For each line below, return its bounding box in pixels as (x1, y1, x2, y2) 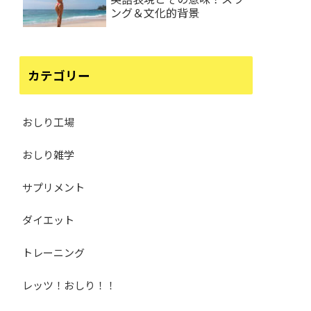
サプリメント (22, 179, 85, 194)
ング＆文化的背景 (110, 3, 199, 21)
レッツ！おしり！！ (22, 277, 116, 292)
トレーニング (22, 244, 85, 260)
